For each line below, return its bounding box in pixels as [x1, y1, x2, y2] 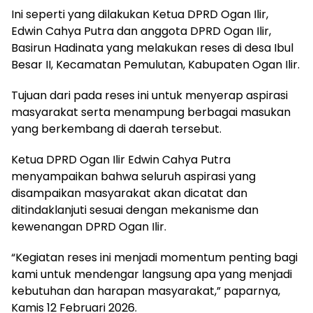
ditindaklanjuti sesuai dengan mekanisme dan [11, 201, 259, 218]
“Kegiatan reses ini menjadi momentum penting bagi [11, 249, 298, 265]
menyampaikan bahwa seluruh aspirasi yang [11, 168, 256, 184]
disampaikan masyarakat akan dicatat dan [11, 184, 247, 201]
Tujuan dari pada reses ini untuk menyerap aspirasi [11, 87, 288, 103]
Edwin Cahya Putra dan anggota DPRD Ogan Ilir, [11, 22, 271, 39]
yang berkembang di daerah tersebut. [11, 120, 221, 137]
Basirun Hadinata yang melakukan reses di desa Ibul [11, 39, 293, 56]
